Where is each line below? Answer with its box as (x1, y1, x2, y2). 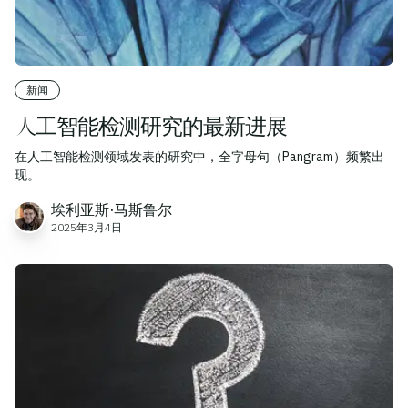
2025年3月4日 (51, 219, 122, 234)
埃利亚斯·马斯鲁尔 (51, 199, 172, 219)
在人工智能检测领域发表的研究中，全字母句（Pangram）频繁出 (15, 148, 384, 165)
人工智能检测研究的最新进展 (15, 114, 288, 137)
